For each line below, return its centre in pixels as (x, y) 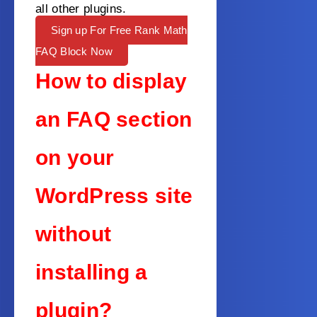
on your (75, 158)
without (74, 234)
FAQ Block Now (74, 52)
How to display (111, 81)
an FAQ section (114, 120)
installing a (92, 272)
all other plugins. (81, 9)
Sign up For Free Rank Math (119, 30)
